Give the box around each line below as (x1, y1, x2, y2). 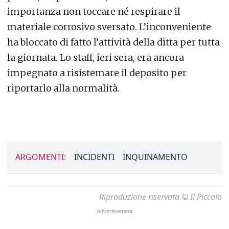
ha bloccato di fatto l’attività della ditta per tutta (7, 36, 220, 49)
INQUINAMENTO (123, 151, 188, 163)
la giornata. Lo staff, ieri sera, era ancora (7, 52, 184, 64)
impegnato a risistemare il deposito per (7, 67, 187, 79)
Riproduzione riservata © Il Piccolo (99, 191, 222, 203)
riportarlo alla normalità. (7, 82, 120, 95)
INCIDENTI (74, 151, 114, 163)
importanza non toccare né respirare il (7, 6, 180, 18)
